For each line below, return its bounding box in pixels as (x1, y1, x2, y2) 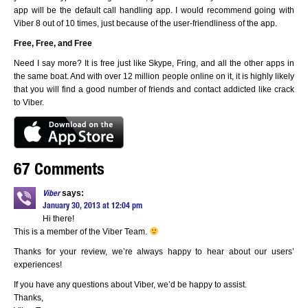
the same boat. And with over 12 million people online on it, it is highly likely (14, 71, 294, 81)
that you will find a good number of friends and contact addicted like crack (14, 85, 294, 94)
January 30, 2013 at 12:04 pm (43, 202, 142, 210)
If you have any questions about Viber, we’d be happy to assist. (14, 280, 247, 289)
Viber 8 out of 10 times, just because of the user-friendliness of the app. (14, 19, 277, 28)
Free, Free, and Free (14, 38, 92, 48)
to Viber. (14, 98, 44, 107)
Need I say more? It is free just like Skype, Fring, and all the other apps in (14, 58, 294, 68)
